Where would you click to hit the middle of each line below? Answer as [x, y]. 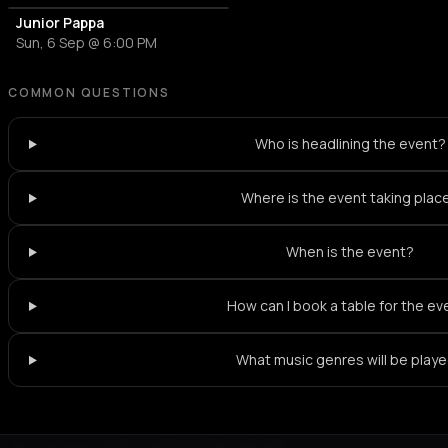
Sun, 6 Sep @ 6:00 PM [86, 43]
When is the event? [350, 252]
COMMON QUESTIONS [89, 93]
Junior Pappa [60, 23]
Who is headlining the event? [350, 144]
